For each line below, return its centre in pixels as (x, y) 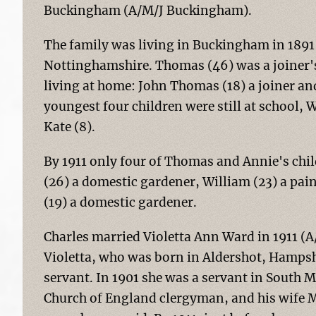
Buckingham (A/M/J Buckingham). (148, 11)
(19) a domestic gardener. (120, 202)
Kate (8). (69, 127)
